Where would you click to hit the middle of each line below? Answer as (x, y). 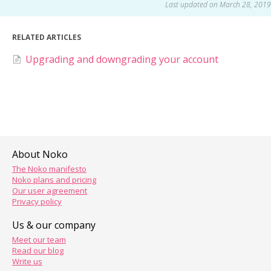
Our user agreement (50, 191)
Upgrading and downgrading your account (122, 60)
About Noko (40, 154)
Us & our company (54, 225)
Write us (27, 261)
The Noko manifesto (49, 169)
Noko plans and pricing (54, 180)
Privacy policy (37, 201)
